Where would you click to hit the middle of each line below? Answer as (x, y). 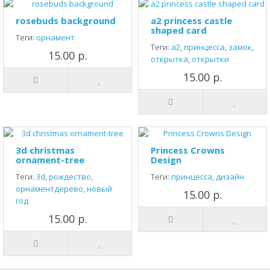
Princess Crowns (188, 150)
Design (166, 160)
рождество (70, 177)
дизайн (230, 177)
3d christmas (45, 150)
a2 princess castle (191, 20)
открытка (169, 59)
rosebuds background (66, 20)
